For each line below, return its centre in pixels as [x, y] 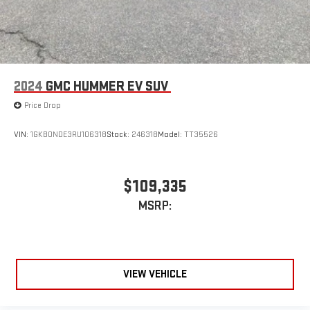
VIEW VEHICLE [155, 275]
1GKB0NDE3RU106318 [69, 134]
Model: [171, 134]
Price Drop [43, 105]
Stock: [119, 134]
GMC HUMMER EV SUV [107, 86]
